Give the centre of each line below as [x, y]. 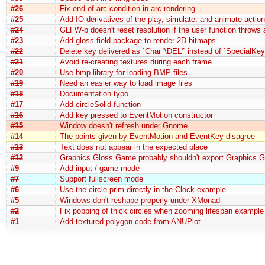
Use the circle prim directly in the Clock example [143, 189]
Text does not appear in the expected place [133, 147]
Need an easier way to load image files [126, 83]
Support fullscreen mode [101, 179]
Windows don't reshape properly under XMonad [140, 200]
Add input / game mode [99, 168]
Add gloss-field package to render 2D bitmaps [138, 40]
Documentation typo [94, 93]
